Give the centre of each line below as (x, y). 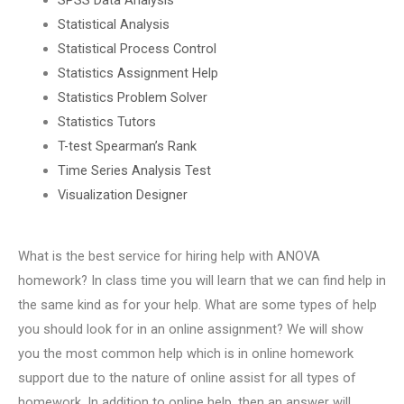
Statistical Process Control (137, 48)
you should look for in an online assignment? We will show (191, 330)
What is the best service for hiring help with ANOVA (169, 257)
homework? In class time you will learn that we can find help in (202, 281)
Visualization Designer (122, 194)
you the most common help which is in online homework (186, 354)
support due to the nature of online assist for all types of (187, 378)
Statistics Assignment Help (138, 73)
